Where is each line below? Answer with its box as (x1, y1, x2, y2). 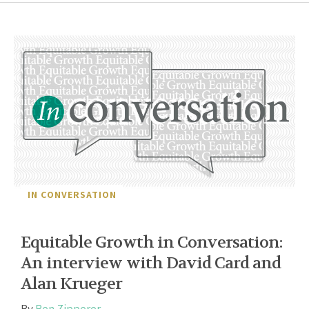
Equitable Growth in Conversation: (21, 231, 283, 253)
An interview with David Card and (21, 252, 281, 274)
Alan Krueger (21, 272, 123, 295)
